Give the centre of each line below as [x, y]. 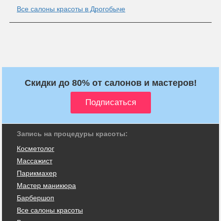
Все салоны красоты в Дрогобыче [71, 9]
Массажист [35, 161]
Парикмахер [37, 173]
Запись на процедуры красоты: [72, 133]
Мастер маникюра [46, 185]
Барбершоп [36, 198]
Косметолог [36, 148]
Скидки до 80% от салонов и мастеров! [110, 83]
